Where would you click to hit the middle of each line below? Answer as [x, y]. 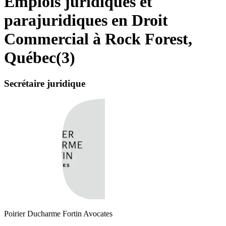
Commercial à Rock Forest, [98, 39]
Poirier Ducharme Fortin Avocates [58, 214]
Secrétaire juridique [45, 83]
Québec [30, 58]
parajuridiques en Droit [86, 20]
